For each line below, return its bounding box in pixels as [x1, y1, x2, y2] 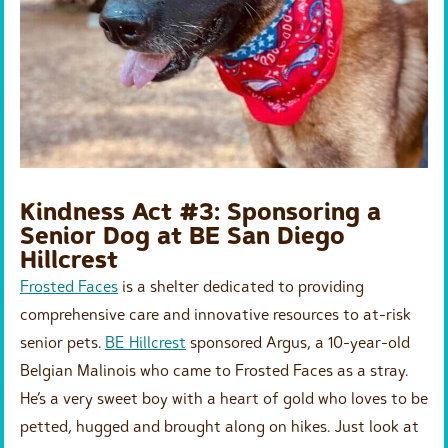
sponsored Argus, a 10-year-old [186, 332, 410, 353]
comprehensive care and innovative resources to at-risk [20, 304, 411, 325]
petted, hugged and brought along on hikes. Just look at [20, 416, 419, 437]
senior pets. [20, 332, 105, 353]
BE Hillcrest [105, 332, 186, 353]
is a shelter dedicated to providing [118, 276, 364, 297]
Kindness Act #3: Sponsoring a [20, 197, 381, 227]
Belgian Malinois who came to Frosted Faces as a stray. [20, 360, 408, 381]
